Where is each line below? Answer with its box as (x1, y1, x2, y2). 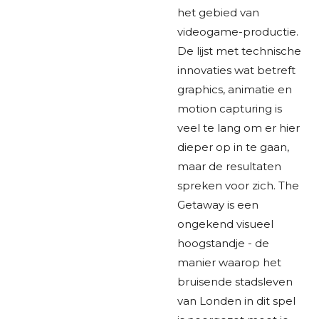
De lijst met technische (177, 43, 301, 58)
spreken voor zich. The (177, 178, 299, 192)
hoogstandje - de (177, 236, 269, 250)
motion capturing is (177, 101, 282, 115)
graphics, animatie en (177, 82, 292, 96)
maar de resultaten (177, 159, 281, 173)
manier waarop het (177, 255, 281, 269)
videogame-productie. (177, 24, 298, 38)
